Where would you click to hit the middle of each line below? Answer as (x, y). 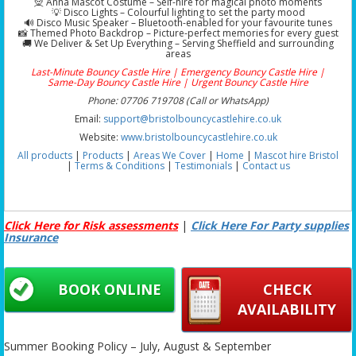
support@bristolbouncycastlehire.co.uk (192, 118)
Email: (89, 118)
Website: (100, 137)
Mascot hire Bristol (296, 155)
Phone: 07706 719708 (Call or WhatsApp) (178, 100)
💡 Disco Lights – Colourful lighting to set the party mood (178, 12)
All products (45, 155)
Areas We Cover (170, 155)
